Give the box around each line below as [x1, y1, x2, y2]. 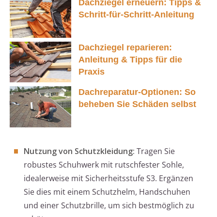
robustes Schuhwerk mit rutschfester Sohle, [24, 159, 184, 170]
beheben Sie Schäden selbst [78, 99, 196, 109]
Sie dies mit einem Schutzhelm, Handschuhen [24, 186, 190, 198]
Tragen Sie [135, 146, 175, 157]
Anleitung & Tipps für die [78, 54, 182, 64]
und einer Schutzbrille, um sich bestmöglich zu [24, 200, 194, 211]
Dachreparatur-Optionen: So [78, 87, 196, 97]
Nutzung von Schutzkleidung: [24, 146, 135, 157]
